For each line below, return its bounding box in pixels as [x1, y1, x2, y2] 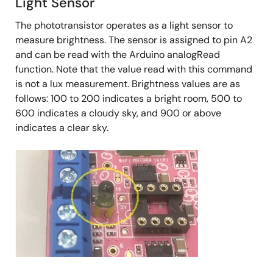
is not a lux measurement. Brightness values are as [15, 77, 240, 90]
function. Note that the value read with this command [15, 62, 252, 76]
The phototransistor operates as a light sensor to [15, 18, 233, 32]
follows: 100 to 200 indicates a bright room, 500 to [15, 91, 242, 105]
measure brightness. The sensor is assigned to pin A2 [15, 33, 252, 46]
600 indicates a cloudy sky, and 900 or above [15, 106, 221, 119]
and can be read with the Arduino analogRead [15, 48, 220, 61]
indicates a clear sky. [15, 121, 108, 134]
